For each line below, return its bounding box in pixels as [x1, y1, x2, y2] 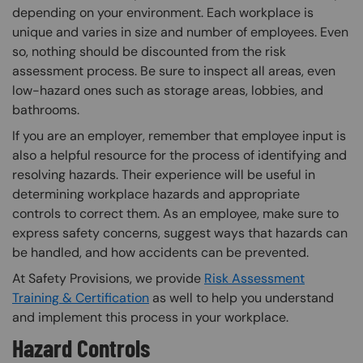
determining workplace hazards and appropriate [12, 186, 300, 203]
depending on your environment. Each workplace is [12, 4, 314, 22]
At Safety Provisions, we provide [12, 270, 204, 288]
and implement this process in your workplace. [12, 309, 292, 327]
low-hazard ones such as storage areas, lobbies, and [12, 82, 323, 100]
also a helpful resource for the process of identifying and [12, 147, 347, 164]
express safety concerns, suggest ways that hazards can [12, 224, 348, 242]
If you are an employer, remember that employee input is [12, 127, 346, 145]
